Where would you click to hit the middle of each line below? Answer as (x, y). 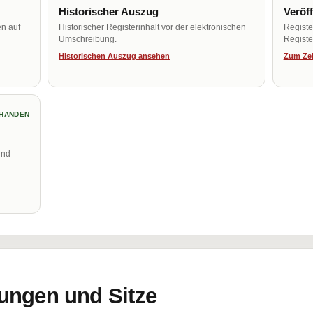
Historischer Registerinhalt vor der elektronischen (153, 27)
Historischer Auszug (109, 12)
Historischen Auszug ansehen (115, 56)
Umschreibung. (88, 39)
